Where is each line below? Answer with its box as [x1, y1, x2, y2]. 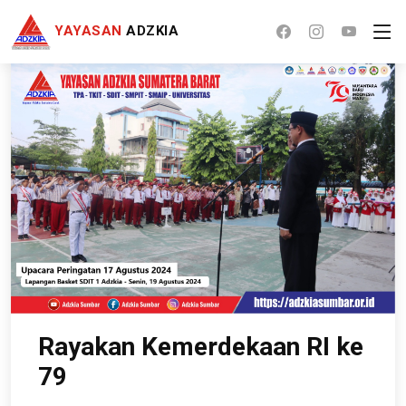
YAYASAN [54, 22, 122, 39]
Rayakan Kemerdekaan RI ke [38, 332, 363, 362]
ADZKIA [121, 22, 179, 39]
